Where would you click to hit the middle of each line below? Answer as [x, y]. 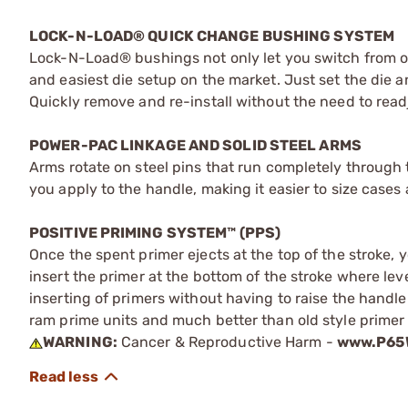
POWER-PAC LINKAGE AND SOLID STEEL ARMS [195, 145]
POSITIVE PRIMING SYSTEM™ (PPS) [155, 232]
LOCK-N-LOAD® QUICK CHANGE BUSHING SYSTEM [212, 36]
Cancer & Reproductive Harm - [227, 342]
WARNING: [80, 342]
